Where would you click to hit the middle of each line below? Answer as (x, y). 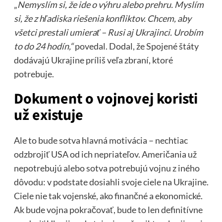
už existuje (48, 115)
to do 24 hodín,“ (43, 46)
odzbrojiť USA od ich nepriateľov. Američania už (105, 154)
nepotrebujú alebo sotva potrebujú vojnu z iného (107, 168)
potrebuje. (34, 74)
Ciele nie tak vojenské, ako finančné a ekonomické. (108, 195)
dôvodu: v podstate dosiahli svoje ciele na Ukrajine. (111, 182)
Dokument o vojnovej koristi (106, 99)
